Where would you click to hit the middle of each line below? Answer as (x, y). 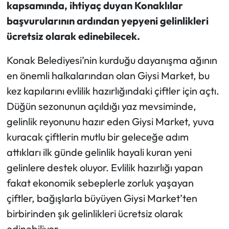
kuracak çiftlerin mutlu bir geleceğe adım (97, 137)
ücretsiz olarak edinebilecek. (73, 36)
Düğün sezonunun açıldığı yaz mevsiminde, (101, 106)
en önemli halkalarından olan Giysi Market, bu (108, 76)
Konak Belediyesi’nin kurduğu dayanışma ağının (112, 60)
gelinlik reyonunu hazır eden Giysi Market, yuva (110, 122)
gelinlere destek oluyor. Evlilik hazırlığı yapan (105, 168)
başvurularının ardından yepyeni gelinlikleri (107, 21)
